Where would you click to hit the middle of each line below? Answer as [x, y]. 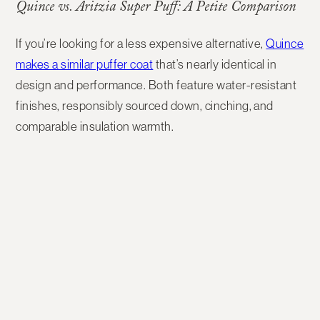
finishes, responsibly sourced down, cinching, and [145, 106]
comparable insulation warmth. [95, 127]
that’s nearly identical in [215, 65]
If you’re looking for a [71, 44]
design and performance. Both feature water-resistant [156, 85]
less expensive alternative [193, 44]
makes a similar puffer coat [85, 65]
